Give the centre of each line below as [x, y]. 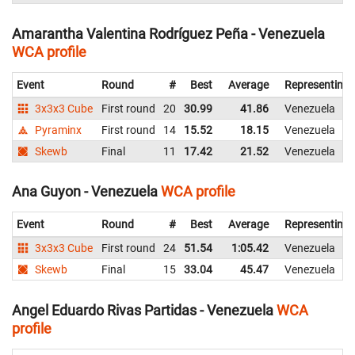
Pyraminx [57, 130]
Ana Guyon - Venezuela [85, 192]
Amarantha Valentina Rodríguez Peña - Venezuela [168, 33]
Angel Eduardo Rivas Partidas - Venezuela [143, 310]
